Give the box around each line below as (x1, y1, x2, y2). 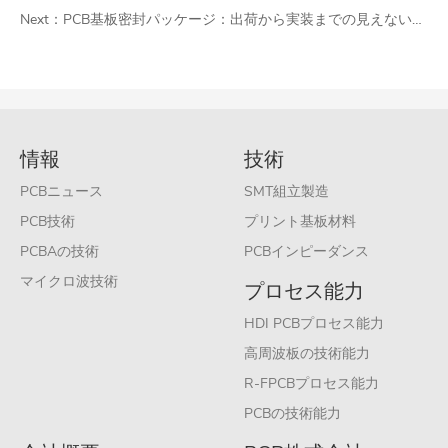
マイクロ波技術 (20, 272, 118, 292)
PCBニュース (20, 182, 103, 202)
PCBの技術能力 (244, 404, 341, 424)
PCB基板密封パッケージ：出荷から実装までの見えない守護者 (63, 10, 412, 30)
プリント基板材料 (244, 212, 356, 232)
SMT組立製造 (244, 182, 329, 202)
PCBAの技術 (20, 242, 99, 262)
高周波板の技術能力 (244, 344, 370, 364)
